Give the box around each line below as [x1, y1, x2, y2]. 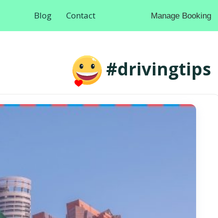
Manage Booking [150, 11, 211, 20]
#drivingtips [106, 57, 211, 81]
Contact [66, 10, 95, 21]
